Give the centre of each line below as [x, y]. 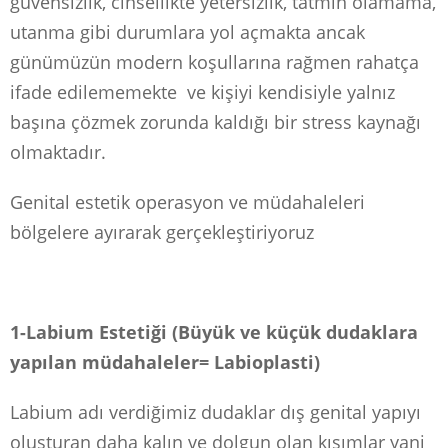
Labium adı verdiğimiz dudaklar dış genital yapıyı [215, 411]
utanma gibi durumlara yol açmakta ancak [187, 31]
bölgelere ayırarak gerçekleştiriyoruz [162, 231]
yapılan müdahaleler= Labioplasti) [165, 361]
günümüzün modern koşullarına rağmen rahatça [214, 61]
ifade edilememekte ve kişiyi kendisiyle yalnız [202, 91]
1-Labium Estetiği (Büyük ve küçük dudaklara [214, 331]
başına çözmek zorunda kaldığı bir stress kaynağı [215, 121]
